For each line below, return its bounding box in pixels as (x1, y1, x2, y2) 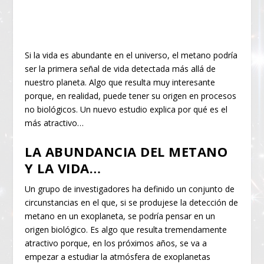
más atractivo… (25, 117, 84, 129)
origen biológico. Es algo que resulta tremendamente (25, 223, 227, 235)
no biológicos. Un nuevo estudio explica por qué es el (25, 104, 228, 115)
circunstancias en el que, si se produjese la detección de (25, 196, 239, 208)
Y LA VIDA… (25, 159, 101, 177)
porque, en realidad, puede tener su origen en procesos (25, 90, 237, 102)
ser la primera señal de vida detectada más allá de (25, 63, 216, 75)
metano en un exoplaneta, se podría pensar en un (25, 210, 216, 222)
